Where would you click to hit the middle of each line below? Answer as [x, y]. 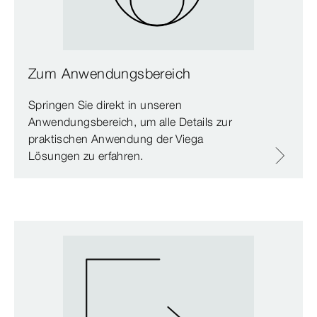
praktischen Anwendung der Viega [116, 139]
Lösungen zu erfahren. [86, 156]
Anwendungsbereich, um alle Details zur [131, 122]
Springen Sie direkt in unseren [105, 105]
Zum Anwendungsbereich [110, 74]
